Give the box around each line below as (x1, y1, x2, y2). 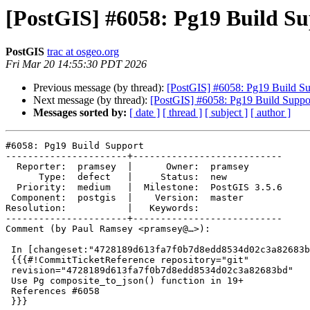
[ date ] (129, 107, 160, 119)
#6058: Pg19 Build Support (6, 140, 144, 152)
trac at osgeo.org (47, 46, 119, 58)
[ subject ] (205, 107, 248, 119)
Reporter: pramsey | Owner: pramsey (6, 161, 17, 172)
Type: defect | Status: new (6, 172, 39, 183)
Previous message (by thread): (33, 82, 167, 94)
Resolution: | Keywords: (6, 203, 199, 214)
